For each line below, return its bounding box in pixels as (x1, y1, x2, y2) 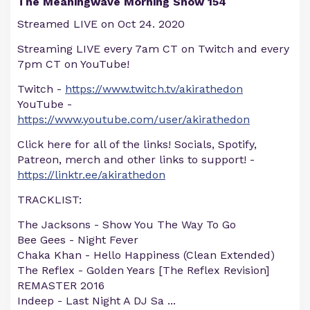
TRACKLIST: (17, 193, 82, 206)
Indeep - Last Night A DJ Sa (17, 294, 164, 307)
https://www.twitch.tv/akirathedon (65, 82, 243, 95)
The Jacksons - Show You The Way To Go (17, 218, 236, 231)
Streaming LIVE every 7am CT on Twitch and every (17, 42, 289, 55)
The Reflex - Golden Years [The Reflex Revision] (17, 264, 269, 277)
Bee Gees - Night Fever (17, 233, 138, 246)
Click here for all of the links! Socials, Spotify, (17, 138, 257, 151)
